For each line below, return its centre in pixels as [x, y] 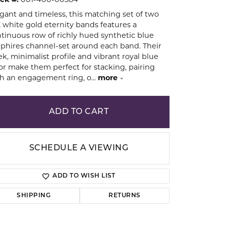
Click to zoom [109, 204]
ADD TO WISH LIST [84, 176]
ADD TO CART [79, 112]
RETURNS [125, 196]
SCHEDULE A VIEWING [79, 148]
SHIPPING [34, 196]
